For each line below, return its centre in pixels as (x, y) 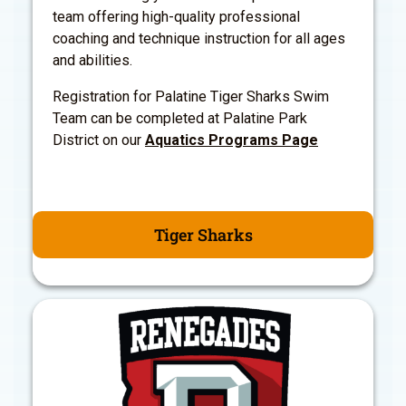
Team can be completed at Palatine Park (180, 118)
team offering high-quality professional (176, 16)
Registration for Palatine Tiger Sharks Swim (191, 96)
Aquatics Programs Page (232, 140)
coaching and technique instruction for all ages (199, 38)
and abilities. (92, 60)
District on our (99, 140)
